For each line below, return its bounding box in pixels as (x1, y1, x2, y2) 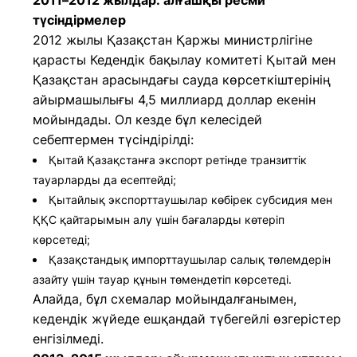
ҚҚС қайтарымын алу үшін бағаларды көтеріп (33, 213, 284, 226)
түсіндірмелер (33, 12, 126, 28)
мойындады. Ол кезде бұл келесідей (33, 112, 262, 127)
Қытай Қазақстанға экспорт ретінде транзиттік (49, 153, 307, 167)
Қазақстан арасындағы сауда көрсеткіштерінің (33, 72, 331, 88)
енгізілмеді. (33, 331, 104, 347)
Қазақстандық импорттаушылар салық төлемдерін (49, 253, 331, 266)
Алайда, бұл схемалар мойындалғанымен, (33, 291, 296, 307)
